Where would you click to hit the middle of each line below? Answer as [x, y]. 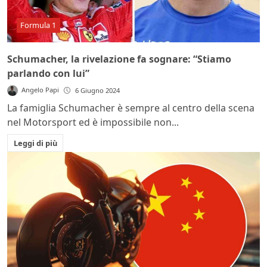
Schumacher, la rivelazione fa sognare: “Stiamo [119, 59]
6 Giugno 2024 [98, 90]
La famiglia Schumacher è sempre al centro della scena [131, 108]
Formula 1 [38, 25]
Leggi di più [35, 143]
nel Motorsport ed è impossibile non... [93, 122]
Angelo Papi [41, 89]
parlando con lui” [48, 73]
